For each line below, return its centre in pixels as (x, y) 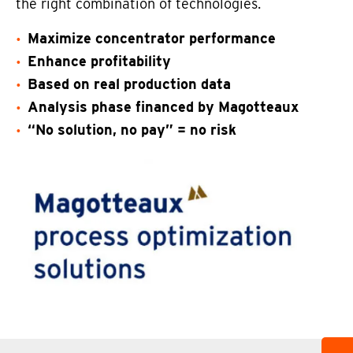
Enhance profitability (99, 61)
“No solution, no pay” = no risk (132, 130)
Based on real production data (129, 84)
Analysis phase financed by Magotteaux (163, 107)
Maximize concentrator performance (152, 38)
